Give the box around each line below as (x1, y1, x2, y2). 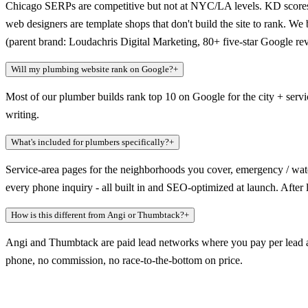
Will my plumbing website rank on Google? (11, 64, 173, 75)
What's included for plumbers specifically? (11, 137, 169, 148)
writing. (5, 109, 39, 121)
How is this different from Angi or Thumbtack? (11, 210, 184, 221)
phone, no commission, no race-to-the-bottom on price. (5, 254, 243, 267)
